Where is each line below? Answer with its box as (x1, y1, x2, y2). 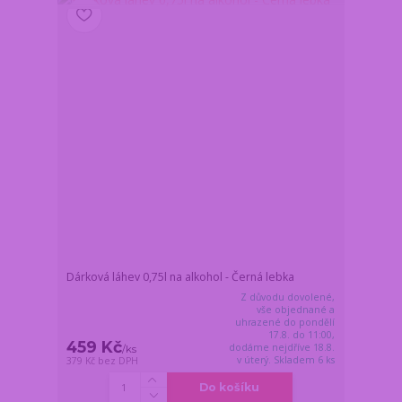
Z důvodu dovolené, (240, 291, 336, 304)
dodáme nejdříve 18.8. (229, 341, 336, 354)
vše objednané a (257, 303, 336, 317)
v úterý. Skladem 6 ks (237, 354, 336, 367)
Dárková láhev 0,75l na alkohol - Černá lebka (66, 269, 295, 285)
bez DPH (98, 354, 139, 368)
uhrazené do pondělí (235, 316, 336, 329)
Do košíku (199, 380, 260, 395)
